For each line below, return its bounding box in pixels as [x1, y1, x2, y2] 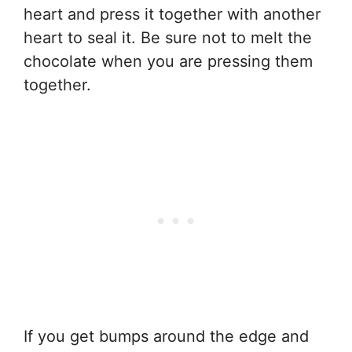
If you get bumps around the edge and [24, 326, 309, 346]
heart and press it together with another [24, 4, 321, 24]
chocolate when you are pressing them [24, 51, 313, 71]
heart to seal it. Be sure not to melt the [24, 27, 312, 47]
